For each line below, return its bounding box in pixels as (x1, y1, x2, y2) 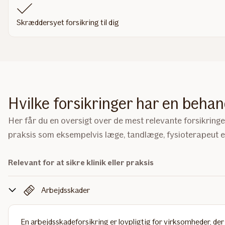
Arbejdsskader (41, 185, 90, 195)
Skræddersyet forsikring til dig (17, 18, 119, 27)
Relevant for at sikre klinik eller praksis (8, 158, 154, 167)
